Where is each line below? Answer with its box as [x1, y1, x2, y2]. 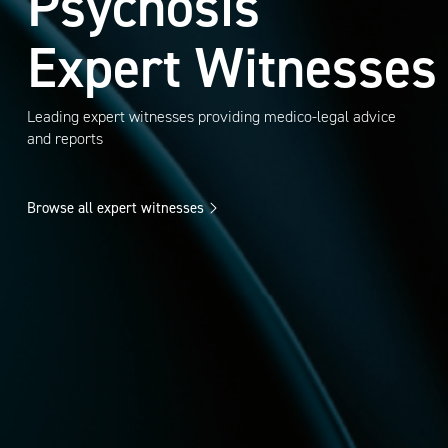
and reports [26, 127, 103, 149]
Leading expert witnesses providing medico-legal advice [26, 105, 396, 127]
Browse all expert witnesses [26, 197, 204, 218]
